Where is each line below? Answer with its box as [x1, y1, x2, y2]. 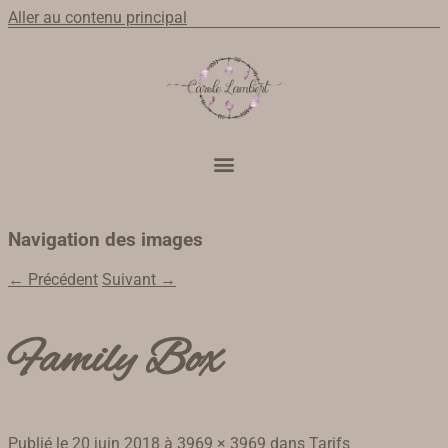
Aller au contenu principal [8, 8, 187, 27]
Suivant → [102, 269, 176, 289]
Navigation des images [8, 229, 203, 252]
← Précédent [8, 269, 98, 289]
